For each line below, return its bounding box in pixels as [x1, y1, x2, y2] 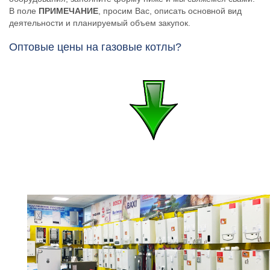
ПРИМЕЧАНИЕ [39, 6, 98, 16]
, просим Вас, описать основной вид [98, 6, 242, 16]
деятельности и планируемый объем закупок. [9, 18, 190, 28]
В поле [9, 6, 39, 16]
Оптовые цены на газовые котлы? [9, 41, 181, 53]
